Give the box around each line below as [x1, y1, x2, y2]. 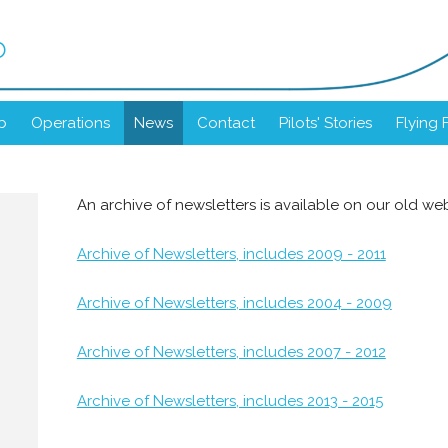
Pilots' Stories [279, 114, 372, 132]
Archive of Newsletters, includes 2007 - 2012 [76, 343, 386, 361]
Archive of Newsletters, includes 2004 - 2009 [76, 294, 392, 312]
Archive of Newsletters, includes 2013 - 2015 [76, 392, 383, 410]
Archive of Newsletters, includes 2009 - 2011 [76, 245, 386, 263]
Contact [197, 114, 255, 132]
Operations [31, 114, 110, 132]
